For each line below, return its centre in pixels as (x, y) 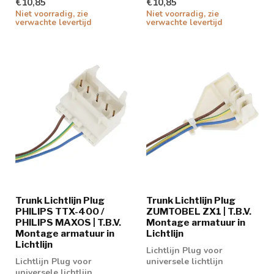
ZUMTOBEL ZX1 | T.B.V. (199, 212)
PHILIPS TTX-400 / (60, 212)
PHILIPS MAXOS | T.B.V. (68, 223)
